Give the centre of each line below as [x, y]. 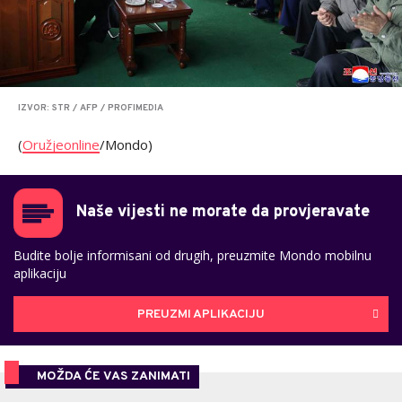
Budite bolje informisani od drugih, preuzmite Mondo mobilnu [192, 256]
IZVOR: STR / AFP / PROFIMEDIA [91, 109]
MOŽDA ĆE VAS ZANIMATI [114, 377]
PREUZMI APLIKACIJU [201, 314]
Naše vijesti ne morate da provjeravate [223, 213]
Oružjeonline [61, 145]
